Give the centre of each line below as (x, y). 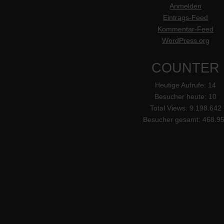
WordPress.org (185, 40)
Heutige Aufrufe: (182, 85)
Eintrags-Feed (186, 17)
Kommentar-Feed (186, 29)
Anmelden (186, 6)
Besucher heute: (182, 97)
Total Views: (169, 108)
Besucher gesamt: (172, 120)
